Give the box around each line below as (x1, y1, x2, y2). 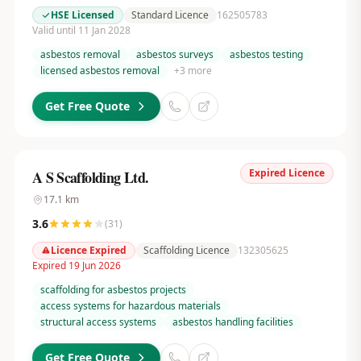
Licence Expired (50, 243, 127, 257)
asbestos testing (229, 48, 303, 61)
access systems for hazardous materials (39, 299, 221, 313)
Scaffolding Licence (143, 243, 230, 257)
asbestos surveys (135, 48, 214, 61)
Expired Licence (249, 166, 326, 180)
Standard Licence (131, 8, 209, 22)
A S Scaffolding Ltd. (31, 167, 149, 188)
